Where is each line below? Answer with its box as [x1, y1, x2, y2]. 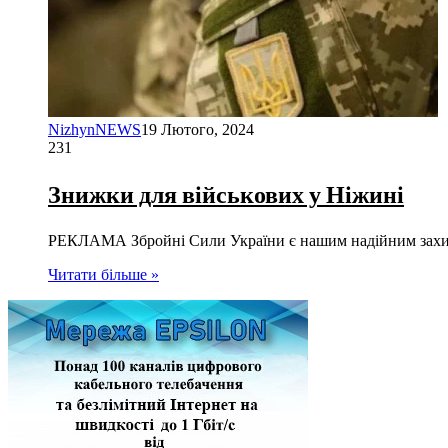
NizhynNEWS [48, 121, 141, 139]
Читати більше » [48, 266, 159, 284]
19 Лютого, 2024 [141, 121, 254, 139]
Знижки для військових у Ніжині [48, 178, 404, 212]
